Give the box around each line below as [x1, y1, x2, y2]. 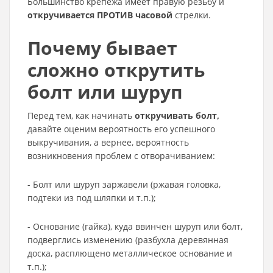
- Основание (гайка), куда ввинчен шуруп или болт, [27, 221, 243, 232]
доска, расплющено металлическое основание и [27, 247, 232, 259]
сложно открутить [27, 57, 205, 82]
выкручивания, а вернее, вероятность [27, 136, 189, 148]
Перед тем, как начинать [27, 110, 135, 121]
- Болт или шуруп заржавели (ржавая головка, [27, 179, 221, 190]
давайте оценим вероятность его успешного [27, 123, 215, 135]
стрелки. [172, 9, 211, 21]
